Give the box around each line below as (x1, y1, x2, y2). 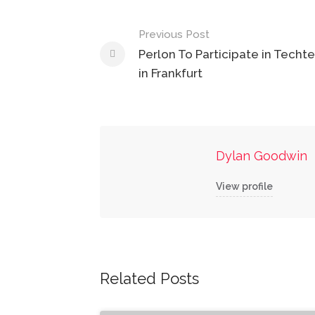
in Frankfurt (139, 66, 202, 81)
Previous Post (139, 28, 210, 41)
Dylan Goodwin (216, 148, 307, 164)
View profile (216, 181, 273, 193)
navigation (99, 47, 198, 72)
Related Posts (100, 269, 199, 288)
